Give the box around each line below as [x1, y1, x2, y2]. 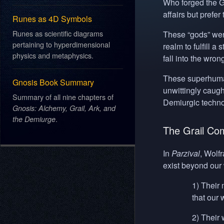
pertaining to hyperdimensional [12, 39, 110, 50]
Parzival [171, 147, 200, 159]
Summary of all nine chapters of [12, 91, 114, 102]
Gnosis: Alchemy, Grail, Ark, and [12, 102, 116, 113]
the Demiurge [12, 113, 56, 124]
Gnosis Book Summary [12, 76, 94, 88]
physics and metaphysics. [12, 50, 94, 61]
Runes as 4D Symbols [12, 12, 92, 24]
